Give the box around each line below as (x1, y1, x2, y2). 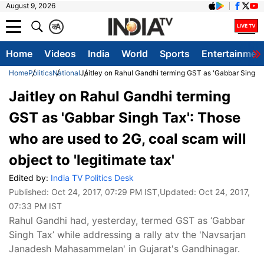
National (52, 68, 80, 77)
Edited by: (9, 173, 51, 183)
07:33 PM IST (9, 201, 62, 211)
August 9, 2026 (6, 1, 55, 10)
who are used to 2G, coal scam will (9, 130, 246, 147)
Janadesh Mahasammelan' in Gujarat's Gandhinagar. (9, 243, 240, 255)
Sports (160, 48, 190, 60)
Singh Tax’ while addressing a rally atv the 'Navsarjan (9, 229, 246, 240)
